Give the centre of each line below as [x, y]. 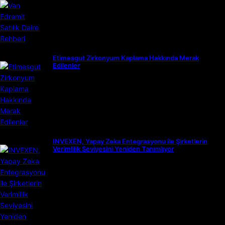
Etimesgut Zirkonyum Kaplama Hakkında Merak [126, 58]
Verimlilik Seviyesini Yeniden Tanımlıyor [113, 149]
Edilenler [66, 66]
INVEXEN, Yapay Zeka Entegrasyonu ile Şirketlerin [130, 141]
